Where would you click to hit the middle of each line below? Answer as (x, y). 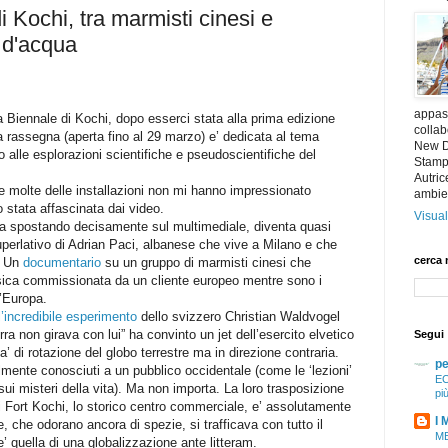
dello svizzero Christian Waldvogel (238, 316)
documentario (64, 262)
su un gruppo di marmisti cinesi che (208, 262)
